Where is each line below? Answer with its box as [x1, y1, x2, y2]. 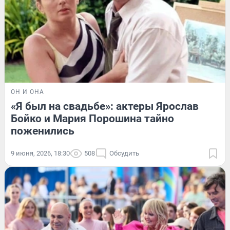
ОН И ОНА [11, 88, 44, 96]
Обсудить [109, 149, 139, 158]
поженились [11, 125, 74, 138]
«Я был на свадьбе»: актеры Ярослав [11, 100, 199, 113]
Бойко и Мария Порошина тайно [11, 112, 174, 125]
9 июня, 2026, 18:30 [11, 149, 70, 158]
